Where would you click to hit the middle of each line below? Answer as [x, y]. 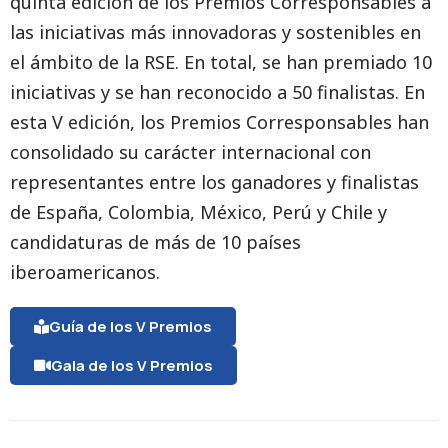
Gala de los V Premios [132, 365]
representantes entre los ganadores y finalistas [214, 182]
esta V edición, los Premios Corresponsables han [219, 122]
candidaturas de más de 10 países [155, 242]
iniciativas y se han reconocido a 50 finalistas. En [217, 92]
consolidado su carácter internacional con [190, 152]
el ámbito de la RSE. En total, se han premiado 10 [221, 62]
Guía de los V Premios [130, 326]
